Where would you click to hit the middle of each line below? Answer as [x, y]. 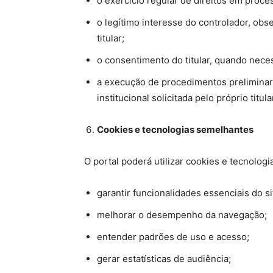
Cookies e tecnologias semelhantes [175, 129]
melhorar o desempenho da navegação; [182, 215]
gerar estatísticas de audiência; [164, 259]
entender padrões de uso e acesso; [173, 237]
